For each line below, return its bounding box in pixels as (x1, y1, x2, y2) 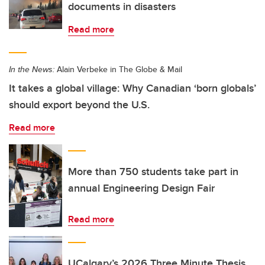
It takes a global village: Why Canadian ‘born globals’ (9, 80, 256, 96)
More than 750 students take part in (68, 164, 238, 179)
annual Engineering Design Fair (68, 180, 215, 196)
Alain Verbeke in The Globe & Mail (54, 63, 182, 75)
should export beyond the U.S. (9, 97, 150, 112)
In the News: (9, 63, 54, 75)
